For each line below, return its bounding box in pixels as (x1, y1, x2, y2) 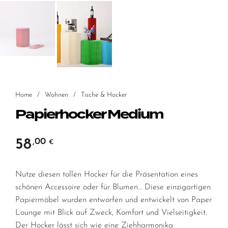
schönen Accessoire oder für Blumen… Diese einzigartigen (15, 183, 211, 192)
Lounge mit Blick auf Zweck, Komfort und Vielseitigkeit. (15, 209, 207, 217)
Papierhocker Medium (15, 105, 163, 125)
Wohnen (45, 91, 68, 98)
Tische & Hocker (81, 91, 127, 98)
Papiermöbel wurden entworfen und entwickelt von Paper (15, 196, 212, 205)
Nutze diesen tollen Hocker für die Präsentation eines (15, 170, 198, 179)
